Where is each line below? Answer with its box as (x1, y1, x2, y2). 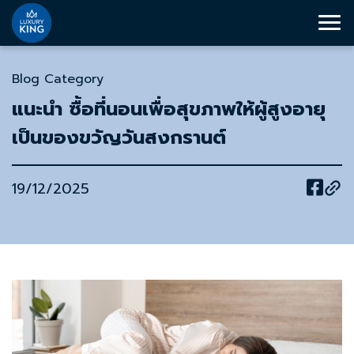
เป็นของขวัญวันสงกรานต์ (12, 123, 226, 152)
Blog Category (12, 70, 104, 88)
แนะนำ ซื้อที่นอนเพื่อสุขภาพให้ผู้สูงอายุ (12, 95, 326, 123)
